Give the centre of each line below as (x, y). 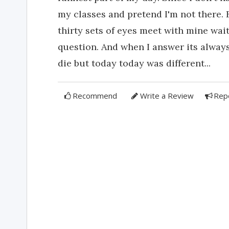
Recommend (95, 96)
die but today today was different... (134, 63)
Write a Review (167, 96)
